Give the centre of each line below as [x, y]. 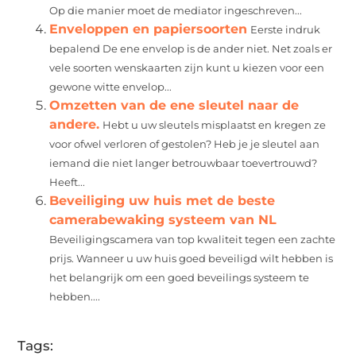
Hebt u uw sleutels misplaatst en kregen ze [215, 125]
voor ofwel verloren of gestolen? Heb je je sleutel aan [185, 144]
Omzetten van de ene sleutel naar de [174, 105]
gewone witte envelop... [111, 87]
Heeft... [68, 182]
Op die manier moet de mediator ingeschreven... [176, 10]
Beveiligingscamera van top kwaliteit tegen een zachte [193, 239]
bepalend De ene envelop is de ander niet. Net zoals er [191, 48]
